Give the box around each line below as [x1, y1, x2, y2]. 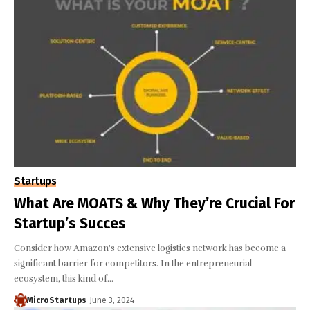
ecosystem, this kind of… [14, 273, 113, 285]
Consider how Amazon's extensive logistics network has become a [14, 243, 286, 255]
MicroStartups [26, 295, 86, 306]
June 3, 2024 [89, 295, 134, 306]
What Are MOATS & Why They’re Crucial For [14, 194, 295, 213]
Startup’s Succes [14, 215, 126, 233]
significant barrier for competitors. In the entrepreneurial [14, 258, 252, 270]
